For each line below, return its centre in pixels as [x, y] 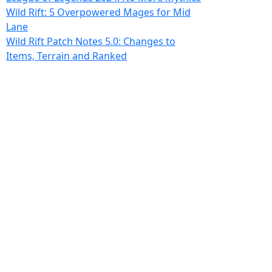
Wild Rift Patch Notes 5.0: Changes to [91, 41]
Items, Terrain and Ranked [66, 56]
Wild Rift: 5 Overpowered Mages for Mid [98, 12]
